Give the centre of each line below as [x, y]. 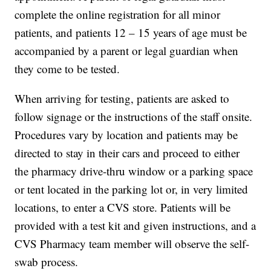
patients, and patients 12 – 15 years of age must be [131, 33]
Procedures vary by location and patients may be [126, 135]
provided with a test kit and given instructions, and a [135, 226]
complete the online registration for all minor [118, 15]
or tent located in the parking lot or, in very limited [132, 189]
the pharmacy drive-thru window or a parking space [134, 171]
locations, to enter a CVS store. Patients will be [123, 207]
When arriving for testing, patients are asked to [122, 99]
